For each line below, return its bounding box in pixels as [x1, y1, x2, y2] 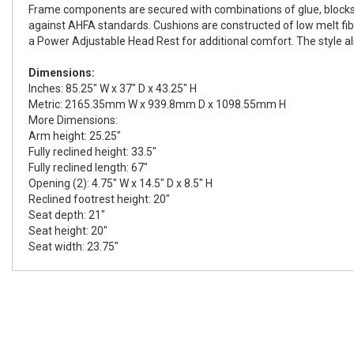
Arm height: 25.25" [28, 130, 121, 142]
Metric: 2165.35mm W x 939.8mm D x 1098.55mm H [28, 98, 286, 111]
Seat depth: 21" [28, 209, 105, 221]
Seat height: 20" [28, 224, 107, 237]
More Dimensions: [28, 114, 118, 126]
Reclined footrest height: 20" [28, 193, 170, 205]
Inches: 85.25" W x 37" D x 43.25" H [28, 82, 197, 95]
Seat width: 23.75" [28, 240, 119, 253]
